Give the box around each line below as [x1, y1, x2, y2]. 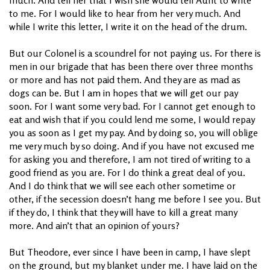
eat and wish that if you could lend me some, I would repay [9, 113, 254, 125]
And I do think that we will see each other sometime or [9, 179, 236, 192]
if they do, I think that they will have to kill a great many [9, 206, 237, 218]
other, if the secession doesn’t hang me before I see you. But [9, 192, 261, 205]
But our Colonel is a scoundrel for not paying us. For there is [9, 46, 261, 59]
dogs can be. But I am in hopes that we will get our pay [9, 86, 237, 99]
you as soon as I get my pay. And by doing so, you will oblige [9, 126, 258, 139]
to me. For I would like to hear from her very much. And [9, 7, 240, 19]
